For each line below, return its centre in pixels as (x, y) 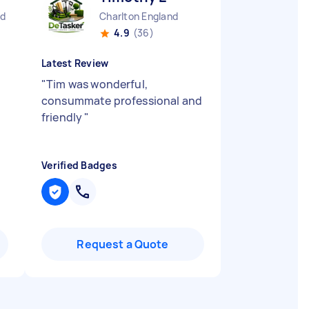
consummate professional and (122, 101)
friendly (63, 117)
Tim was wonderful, (97, 84)
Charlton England (139, 16)
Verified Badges (79, 165)
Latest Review (75, 63)
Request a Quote (123, 244)
